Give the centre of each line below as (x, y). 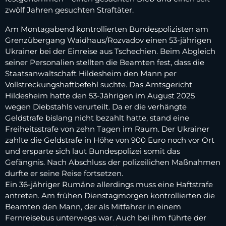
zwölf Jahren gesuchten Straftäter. (69, 10)
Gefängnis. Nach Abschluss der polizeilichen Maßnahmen (113, 162)
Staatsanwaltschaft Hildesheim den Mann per (91, 74)
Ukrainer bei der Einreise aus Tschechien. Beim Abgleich (110, 51)
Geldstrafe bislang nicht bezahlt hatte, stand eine (97, 118)
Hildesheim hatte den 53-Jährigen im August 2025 (100, 96)
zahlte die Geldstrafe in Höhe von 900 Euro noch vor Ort (110, 140)
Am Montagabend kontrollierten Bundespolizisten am (107, 29)
